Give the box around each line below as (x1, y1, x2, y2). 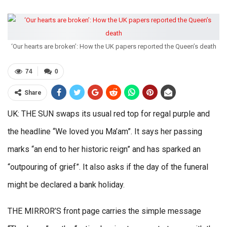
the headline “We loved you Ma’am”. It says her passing (8, 126, 202, 136)
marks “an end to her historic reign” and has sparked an (8, 144, 201, 154)
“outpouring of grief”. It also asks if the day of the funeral (8, 162, 208, 172)
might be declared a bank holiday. (8, 179, 125, 190)
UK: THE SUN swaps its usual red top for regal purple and (8, 108, 210, 119)
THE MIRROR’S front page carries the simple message (8, 206, 201, 216)
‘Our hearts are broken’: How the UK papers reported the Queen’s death (11, 42, 216, 50)
